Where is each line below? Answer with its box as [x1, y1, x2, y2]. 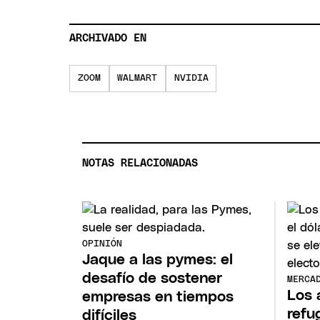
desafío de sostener [82, 271, 223, 286]
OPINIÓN [82, 239, 123, 249]
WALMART [117, 74, 158, 84]
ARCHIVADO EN [69, 33, 147, 44]
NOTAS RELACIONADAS [82, 157, 199, 169]
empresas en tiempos [82, 289, 234, 305]
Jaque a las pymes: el [82, 252, 234, 268]
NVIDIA [174, 74, 209, 84]
